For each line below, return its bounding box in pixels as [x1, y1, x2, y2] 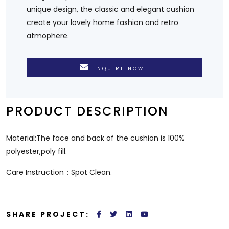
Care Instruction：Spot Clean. [6, 167, 112, 178]
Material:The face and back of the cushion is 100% [6, 133, 185, 144]
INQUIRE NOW [94, 64, 145, 72]
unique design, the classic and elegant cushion [27, 4, 194, 14]
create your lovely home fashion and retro [27, 17, 178, 28]
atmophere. [27, 30, 71, 41]
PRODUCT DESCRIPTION [6, 103, 169, 120]
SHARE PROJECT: [6, 209, 89, 220]
